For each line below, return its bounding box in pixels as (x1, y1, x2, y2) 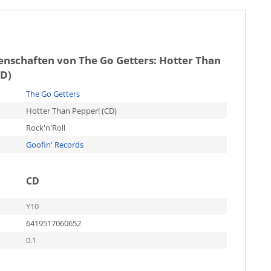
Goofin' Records (25, 139, 83, 150)
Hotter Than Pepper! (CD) (25, 105, 117, 116)
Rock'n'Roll (25, 122, 65, 133)
